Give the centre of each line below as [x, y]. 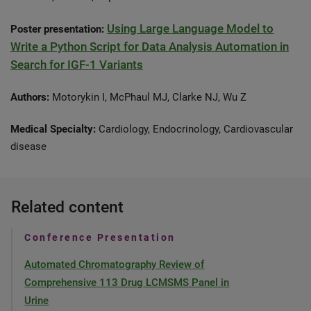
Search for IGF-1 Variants [77, 65]
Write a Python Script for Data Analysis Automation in [150, 47]
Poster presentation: [57, 29]
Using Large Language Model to [190, 28]
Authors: [30, 97]
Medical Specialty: [53, 129]
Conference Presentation [100, 237]
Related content [68, 207]
